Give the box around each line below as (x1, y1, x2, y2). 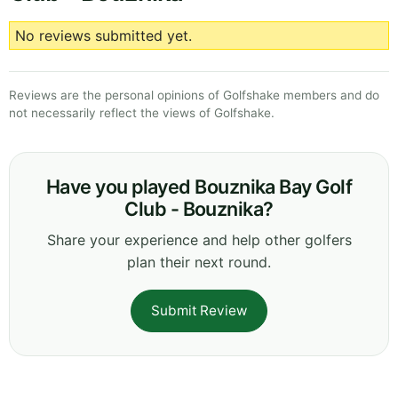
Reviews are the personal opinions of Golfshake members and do (9, 88, 379, 103)
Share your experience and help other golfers (46, 231, 352, 250)
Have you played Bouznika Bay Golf (45, 175, 353, 199)
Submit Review (151, 302, 247, 320)
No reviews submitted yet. (15, 27, 192, 45)
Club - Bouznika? (124, 197, 274, 221)
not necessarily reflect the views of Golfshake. (9, 106, 275, 121)
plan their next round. (127, 253, 271, 272)
